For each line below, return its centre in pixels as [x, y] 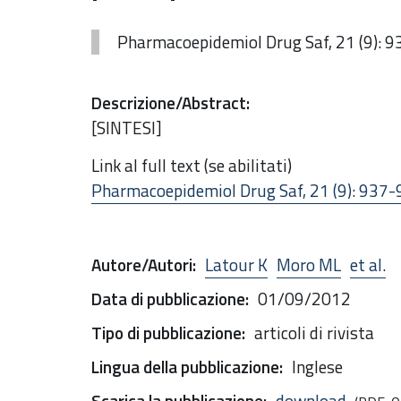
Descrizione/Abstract [169, 102]
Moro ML [309, 264]
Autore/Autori [142, 264]
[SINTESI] [127, 128]
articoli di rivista [314, 332]
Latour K [236, 264]
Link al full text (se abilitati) [192, 165]
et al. [368, 264]
